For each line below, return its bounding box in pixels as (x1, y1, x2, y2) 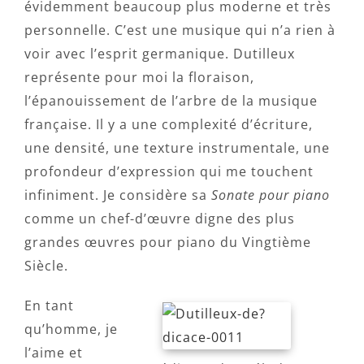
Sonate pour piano (211, 186, 330, 204)
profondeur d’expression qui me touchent (24, 162, 314, 180)
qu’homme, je (24, 320, 118, 338)
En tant (24, 297, 74, 314)
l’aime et (24, 344, 83, 362)
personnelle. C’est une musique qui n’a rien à (24, 21, 336, 39)
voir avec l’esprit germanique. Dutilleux (24, 45, 295, 63)
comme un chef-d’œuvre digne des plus (24, 210, 295, 227)
